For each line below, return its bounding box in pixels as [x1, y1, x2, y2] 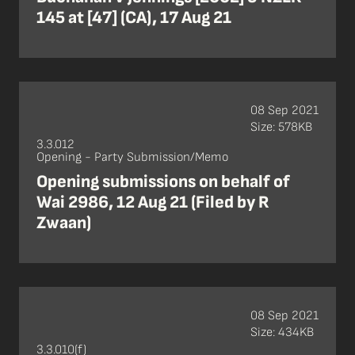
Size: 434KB [250, 324, 314, 340]
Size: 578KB [250, 119, 312, 135]
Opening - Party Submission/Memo [36, 150, 228, 166]
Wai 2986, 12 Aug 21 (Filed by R [36, 192, 269, 214]
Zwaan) [36, 212, 91, 235]
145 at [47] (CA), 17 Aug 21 [36, 7, 231, 29]
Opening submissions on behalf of [36, 171, 290, 193]
